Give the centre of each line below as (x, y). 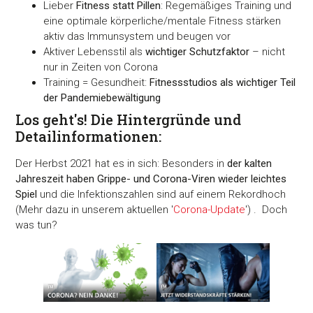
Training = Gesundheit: (97, 82)
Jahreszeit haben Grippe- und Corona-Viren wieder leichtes (151, 179)
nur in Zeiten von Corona (101, 67)
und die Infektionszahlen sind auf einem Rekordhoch (162, 194)
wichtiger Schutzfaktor (198, 51)
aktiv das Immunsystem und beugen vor (137, 36)
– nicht (268, 51)
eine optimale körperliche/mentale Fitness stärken (162, 21)
